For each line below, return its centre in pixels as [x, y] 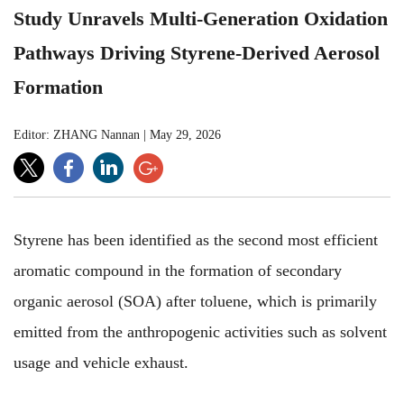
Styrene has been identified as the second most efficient [196, 239]
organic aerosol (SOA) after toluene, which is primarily [195, 301]
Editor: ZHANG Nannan [77, 134]
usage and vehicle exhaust [99, 362]
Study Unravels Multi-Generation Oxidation [201, 18]
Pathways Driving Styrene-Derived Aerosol [197, 52]
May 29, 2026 [185, 134]
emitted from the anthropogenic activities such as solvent [200, 331]
